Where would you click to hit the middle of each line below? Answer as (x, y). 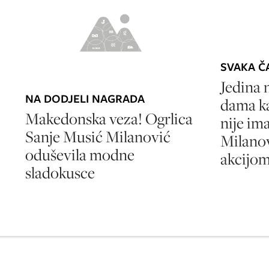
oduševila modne (80, 154)
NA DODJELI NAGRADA (85, 98)
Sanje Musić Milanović (98, 136)
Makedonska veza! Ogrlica (109, 118)
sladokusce (60, 172)
